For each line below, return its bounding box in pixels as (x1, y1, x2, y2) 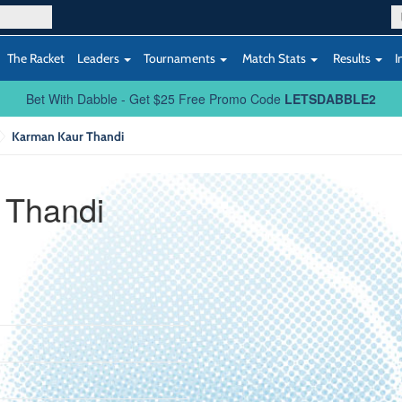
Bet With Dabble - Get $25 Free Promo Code (26, 90, 284, 108)
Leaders (77, 50, 122, 66)
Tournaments (144, 50, 218, 66)
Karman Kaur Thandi (11, 128, 125, 144)
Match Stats (240, 50, 309, 66)
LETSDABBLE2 (284, 90, 376, 108)
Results (330, 50, 373, 66)
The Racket (7, 50, 65, 66)
